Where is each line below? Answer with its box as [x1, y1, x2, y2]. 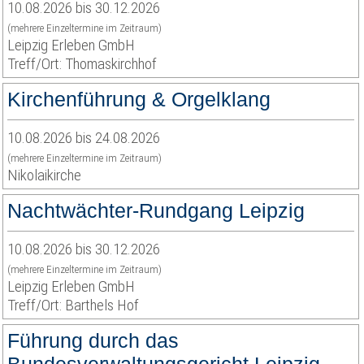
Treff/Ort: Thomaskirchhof [7, 54, 157, 73]
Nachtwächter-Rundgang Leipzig [7, 199, 305, 222]
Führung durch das [7, 329, 179, 352]
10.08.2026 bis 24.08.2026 [7, 128, 160, 147]
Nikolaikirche [7, 166, 81, 184]
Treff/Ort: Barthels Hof [7, 296, 139, 314]
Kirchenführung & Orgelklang [7, 88, 271, 110]
